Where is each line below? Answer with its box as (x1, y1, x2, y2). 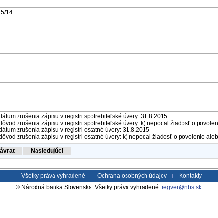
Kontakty (179, 172, 202, 179)
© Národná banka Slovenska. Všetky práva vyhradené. (15, 183, 162, 191)
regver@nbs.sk (161, 183, 201, 191)
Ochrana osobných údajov (97, 172, 167, 179)
